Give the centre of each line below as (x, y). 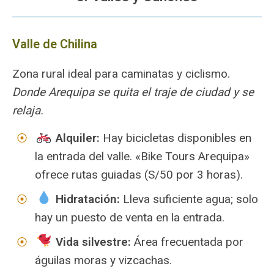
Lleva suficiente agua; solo (189, 199)
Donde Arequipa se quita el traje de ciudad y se (133, 92)
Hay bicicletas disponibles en (175, 138)
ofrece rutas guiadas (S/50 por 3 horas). (139, 175)
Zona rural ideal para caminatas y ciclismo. (121, 74)
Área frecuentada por (187, 242)
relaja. (28, 110)
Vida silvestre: (93, 242)
